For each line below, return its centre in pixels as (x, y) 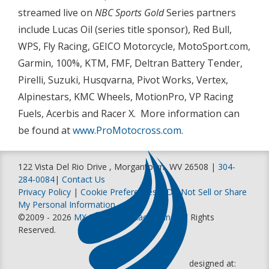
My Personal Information (67, 204)
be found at (45, 130)
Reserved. (37, 229)
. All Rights (195, 217)
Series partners (200, 12)
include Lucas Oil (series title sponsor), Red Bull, (125, 29)
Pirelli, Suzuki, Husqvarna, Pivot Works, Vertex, (123, 80)
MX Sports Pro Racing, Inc (124, 217)
